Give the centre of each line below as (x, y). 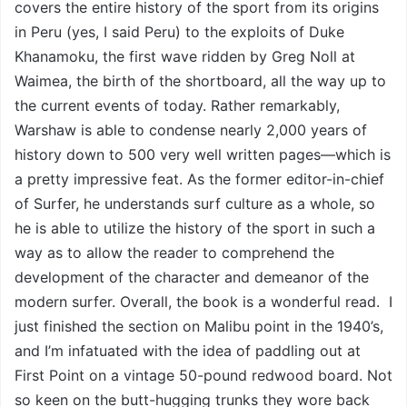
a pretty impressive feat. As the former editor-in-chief (199, 179)
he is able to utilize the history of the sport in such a (195, 228)
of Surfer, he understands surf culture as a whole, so (195, 204)
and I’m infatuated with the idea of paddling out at (188, 351)
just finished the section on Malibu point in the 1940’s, (199, 327)
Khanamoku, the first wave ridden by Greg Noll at (185, 57)
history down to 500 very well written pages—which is (203, 155)
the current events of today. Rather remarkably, (177, 106)
